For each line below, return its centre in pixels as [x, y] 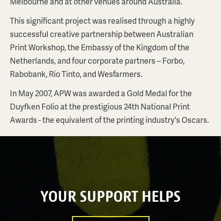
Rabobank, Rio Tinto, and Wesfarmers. [76, 74]
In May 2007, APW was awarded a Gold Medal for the [101, 93]
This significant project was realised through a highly [102, 20]
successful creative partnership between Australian [102, 34]
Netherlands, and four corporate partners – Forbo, [97, 60]
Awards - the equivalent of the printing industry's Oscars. [110, 120]
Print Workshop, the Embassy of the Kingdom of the [100, 47]
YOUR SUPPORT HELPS [110, 196]
